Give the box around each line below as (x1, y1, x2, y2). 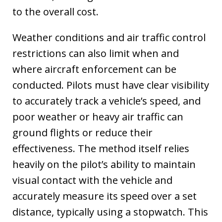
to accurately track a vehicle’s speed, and (12, 94, 201, 108)
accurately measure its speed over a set (12, 189, 197, 203)
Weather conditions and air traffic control (12, 30, 206, 44)
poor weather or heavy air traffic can (12, 110, 183, 123)
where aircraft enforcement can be (12, 62, 176, 76)
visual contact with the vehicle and (12, 173, 172, 187)
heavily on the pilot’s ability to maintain (12, 157, 196, 171)
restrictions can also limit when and (12, 46, 179, 60)
